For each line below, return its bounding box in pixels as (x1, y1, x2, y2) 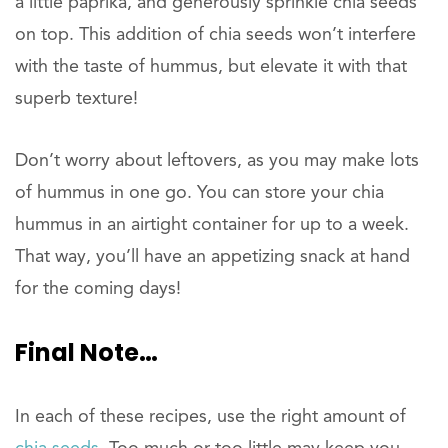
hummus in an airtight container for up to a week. (15, 216, 409, 235)
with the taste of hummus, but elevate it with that (15, 58, 407, 77)
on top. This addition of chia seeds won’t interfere (15, 26, 416, 45)
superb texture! (15, 90, 138, 109)
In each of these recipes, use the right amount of (15, 408, 406, 427)
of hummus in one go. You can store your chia (15, 184, 384, 203)
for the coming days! (15, 280, 181, 299)
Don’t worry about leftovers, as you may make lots (15, 152, 419, 171)
